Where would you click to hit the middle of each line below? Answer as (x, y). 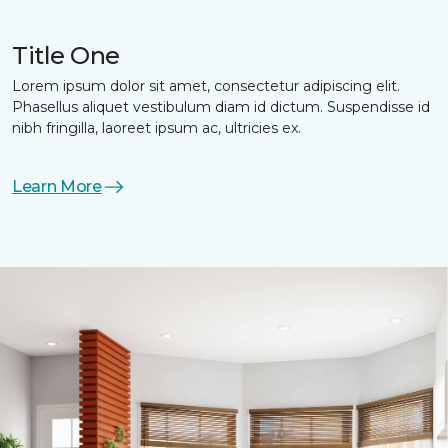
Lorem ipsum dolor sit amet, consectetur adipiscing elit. (206, 85)
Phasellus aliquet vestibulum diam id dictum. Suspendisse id (221, 106)
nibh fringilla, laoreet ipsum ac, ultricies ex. (156, 127)
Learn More (57, 186)
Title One (66, 55)
